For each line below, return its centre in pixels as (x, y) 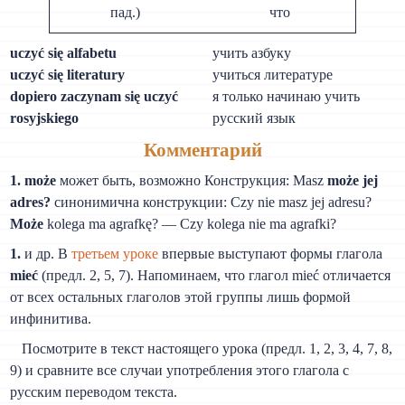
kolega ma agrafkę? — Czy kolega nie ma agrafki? (190, 224)
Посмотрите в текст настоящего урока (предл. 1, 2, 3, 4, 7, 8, (207, 349)
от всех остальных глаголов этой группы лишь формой (181, 297)
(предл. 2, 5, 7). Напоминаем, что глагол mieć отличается (215, 276)
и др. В (47, 254)
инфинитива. (51, 319)
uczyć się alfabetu (64, 53)
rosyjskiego (45, 118)
